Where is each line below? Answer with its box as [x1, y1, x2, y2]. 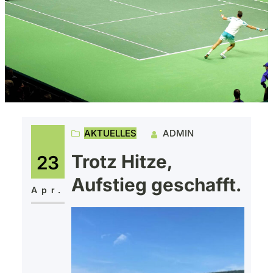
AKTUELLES [83, 127, 136, 140]
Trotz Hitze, [71, 151, 172, 173]
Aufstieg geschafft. [71, 174, 241, 196]
